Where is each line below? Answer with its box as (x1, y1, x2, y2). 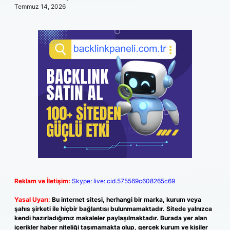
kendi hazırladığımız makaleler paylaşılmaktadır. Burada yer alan (14, 214, 207, 222)
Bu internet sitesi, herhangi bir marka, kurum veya (52, 196, 201, 203)
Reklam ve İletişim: (14, 177, 70, 185)
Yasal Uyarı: (14, 196, 50, 203)
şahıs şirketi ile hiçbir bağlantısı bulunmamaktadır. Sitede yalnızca (14, 205, 212, 213)
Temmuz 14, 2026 (14, 3, 66, 10)
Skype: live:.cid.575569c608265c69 (72, 177, 175, 185)
